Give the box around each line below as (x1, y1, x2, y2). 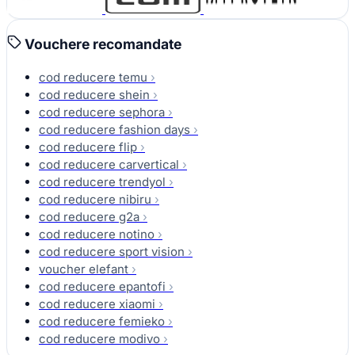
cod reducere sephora (39, 104, 165, 120)
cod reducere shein (39, 86, 150, 102)
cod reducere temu (39, 69, 147, 85)
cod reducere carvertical (39, 156, 179, 172)
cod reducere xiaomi (39, 296, 155, 311)
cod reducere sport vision (39, 243, 185, 259)
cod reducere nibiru (39, 191, 151, 207)
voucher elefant (39, 261, 128, 277)
